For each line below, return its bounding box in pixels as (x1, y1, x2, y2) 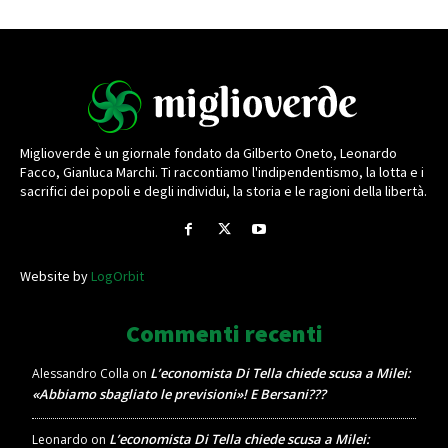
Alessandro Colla (32, 364, 129, 382)
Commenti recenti (125, 317, 323, 349)
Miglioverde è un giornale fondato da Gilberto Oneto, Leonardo (20, 144, 397, 163)
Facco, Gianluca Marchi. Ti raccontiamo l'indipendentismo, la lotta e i (20, 163, 424, 182)
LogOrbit (91, 266, 144, 285)
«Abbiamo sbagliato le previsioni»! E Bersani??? (32, 384, 326, 403)
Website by (20, 266, 91, 285)
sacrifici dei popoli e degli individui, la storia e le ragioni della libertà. (20, 182, 427, 201)
